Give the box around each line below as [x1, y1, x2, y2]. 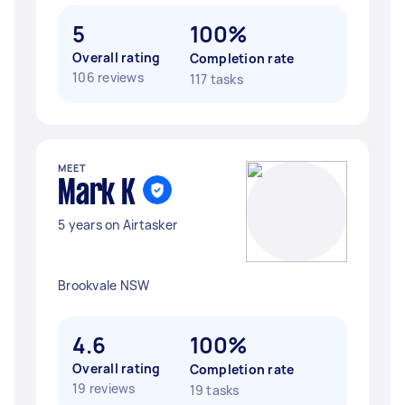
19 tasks [189, 381, 240, 399]
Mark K [58, 178, 136, 211]
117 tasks [189, 71, 243, 88]
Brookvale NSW [58, 277, 150, 294]
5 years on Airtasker [58, 216, 177, 233]
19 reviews [72, 380, 136, 397]
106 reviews [72, 69, 144, 86]
